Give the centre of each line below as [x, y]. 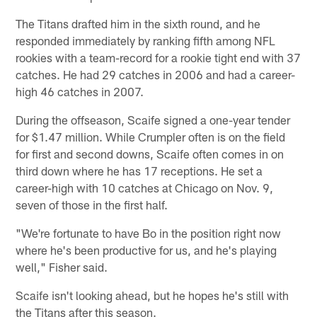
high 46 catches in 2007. [80, 91]
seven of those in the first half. [92, 204]
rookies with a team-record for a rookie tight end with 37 [158, 57]
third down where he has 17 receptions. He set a [139, 170]
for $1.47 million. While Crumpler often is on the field [151, 136]
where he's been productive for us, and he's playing [146, 249]
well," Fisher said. [62, 266]
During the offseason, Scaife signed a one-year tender [153, 119]
